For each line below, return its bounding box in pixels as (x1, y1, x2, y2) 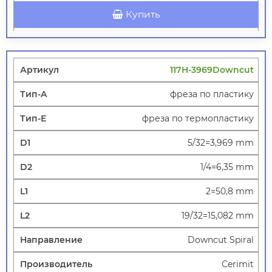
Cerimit (222, 259, 254, 270)
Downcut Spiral (188, 234, 254, 246)
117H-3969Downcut (170, 64, 254, 76)
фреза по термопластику (142, 113, 254, 124)
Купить (125, 8, 160, 21)
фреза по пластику (170, 89, 254, 100)
